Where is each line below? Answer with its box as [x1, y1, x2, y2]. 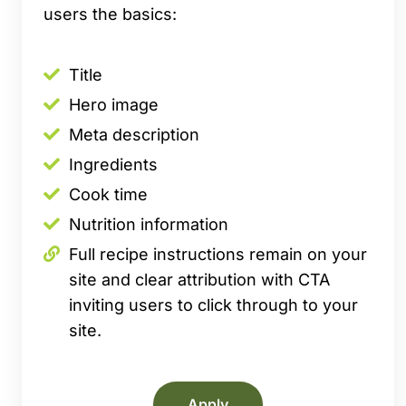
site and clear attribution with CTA [69, 270, 330, 290]
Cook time [69, 185, 148, 205]
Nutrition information [69, 215, 228, 235]
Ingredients [69, 155, 158, 175]
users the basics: [43, 4, 177, 24]
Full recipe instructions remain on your [69, 245, 367, 265]
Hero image [69, 95, 159, 115]
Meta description [69, 125, 199, 145]
